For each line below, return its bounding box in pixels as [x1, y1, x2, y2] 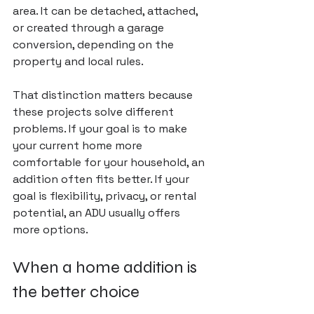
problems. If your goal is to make [13, 121, 190, 136]
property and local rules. [13, 54, 144, 69]
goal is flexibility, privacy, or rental [13, 189, 199, 203]
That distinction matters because [13, 88, 196, 102]
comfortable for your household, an [13, 155, 207, 170]
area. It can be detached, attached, [13, 4, 200, 18]
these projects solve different [13, 104, 177, 119]
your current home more [13, 138, 145, 153]
